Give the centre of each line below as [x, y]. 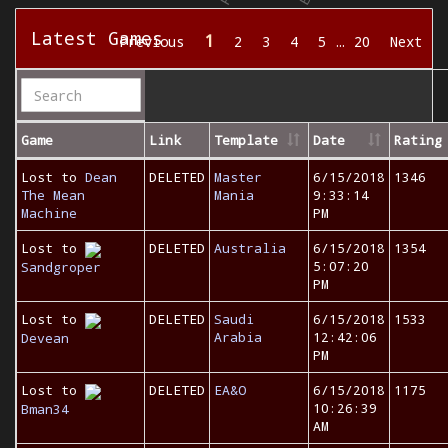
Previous [152, 41]
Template [246, 140]
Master [238, 177]
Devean [45, 337]
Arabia [238, 337]
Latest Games [97, 38]
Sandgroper [61, 266]
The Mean [53, 195]
